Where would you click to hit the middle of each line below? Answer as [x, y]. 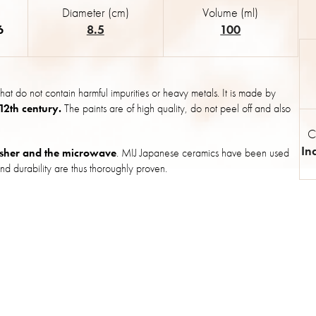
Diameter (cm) [95, 13]
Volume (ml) [231, 13]
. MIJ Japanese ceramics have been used [203, 153]
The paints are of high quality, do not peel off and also [176, 109]
